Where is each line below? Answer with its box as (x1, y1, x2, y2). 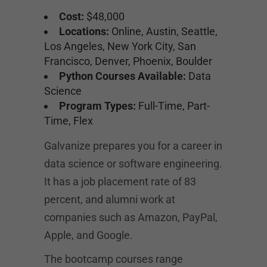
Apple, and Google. (44, 229, 133, 241)
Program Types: (59, 100, 136, 112)
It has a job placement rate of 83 (44, 175, 196, 188)
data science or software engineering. (44, 157, 222, 170)
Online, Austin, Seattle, (109, 25, 218, 38)
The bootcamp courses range (44, 253, 183, 265)
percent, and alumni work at (44, 193, 175, 206)
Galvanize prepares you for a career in (44, 139, 222, 152)
